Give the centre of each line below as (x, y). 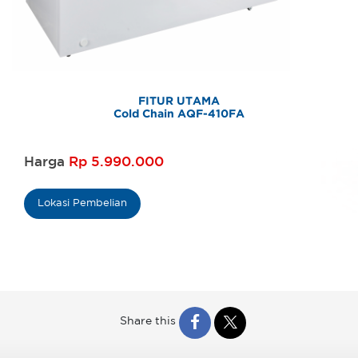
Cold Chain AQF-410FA (179, 114)
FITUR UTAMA (179, 101)
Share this (148, 321)
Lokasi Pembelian (82, 203)
